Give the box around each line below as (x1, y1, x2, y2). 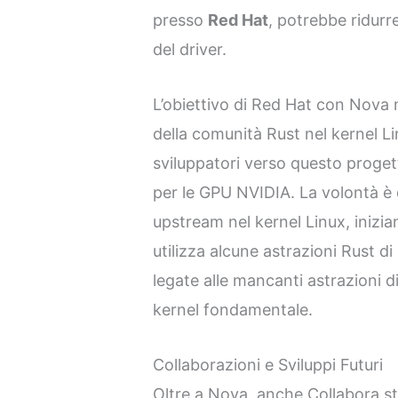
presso (153, 11, 209, 30)
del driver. (153, 40, 227, 60)
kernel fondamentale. (153, 300, 314, 320)
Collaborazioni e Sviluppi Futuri (153, 354, 384, 374)
